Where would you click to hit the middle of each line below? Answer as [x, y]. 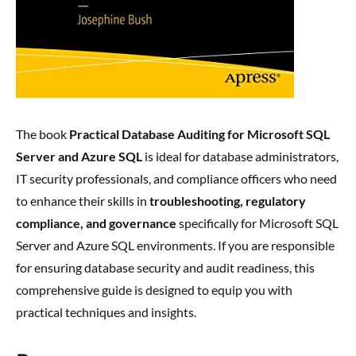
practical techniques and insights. [106, 312]
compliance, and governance [96, 223]
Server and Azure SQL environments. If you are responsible [175, 246]
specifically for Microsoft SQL [257, 223]
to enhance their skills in [83, 201]
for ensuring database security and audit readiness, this [165, 268]
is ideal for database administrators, [240, 157]
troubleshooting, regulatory [228, 201]
